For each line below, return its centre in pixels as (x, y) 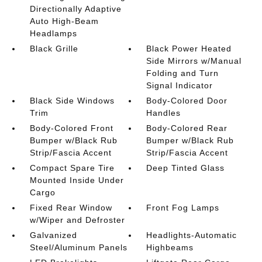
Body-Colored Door (187, 101)
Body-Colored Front (71, 128)
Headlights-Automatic (192, 235)
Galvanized (53, 235)
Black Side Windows (72, 101)
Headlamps (53, 33)
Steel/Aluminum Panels (78, 247)
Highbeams (170, 247)
